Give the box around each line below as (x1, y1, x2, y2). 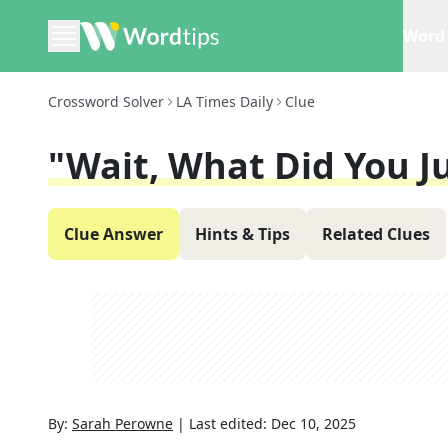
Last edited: (189, 414, 271, 433)
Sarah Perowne (72, 414, 173, 433)
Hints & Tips (195, 223, 290, 245)
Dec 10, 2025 (271, 414, 356, 433)
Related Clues (322, 223, 430, 245)
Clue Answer (64, 223, 163, 245)
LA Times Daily (176, 92, 273, 111)
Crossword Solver (48, 92, 164, 111)
